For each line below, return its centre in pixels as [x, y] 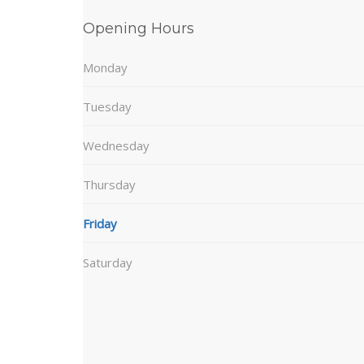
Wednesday [116, 145]
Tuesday [107, 106]
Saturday [108, 262]
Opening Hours [139, 28]
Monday [105, 67]
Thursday [109, 184]
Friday [100, 223]
